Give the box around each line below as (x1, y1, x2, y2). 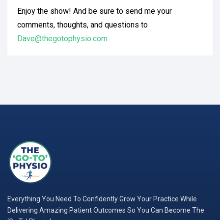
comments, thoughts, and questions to (17, 20, 148, 29)
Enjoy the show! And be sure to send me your (17, 6, 172, 16)
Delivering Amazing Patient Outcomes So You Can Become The (7, 206, 204, 214)
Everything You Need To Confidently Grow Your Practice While (7, 195, 197, 203)
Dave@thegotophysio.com (17, 34, 108, 43)
